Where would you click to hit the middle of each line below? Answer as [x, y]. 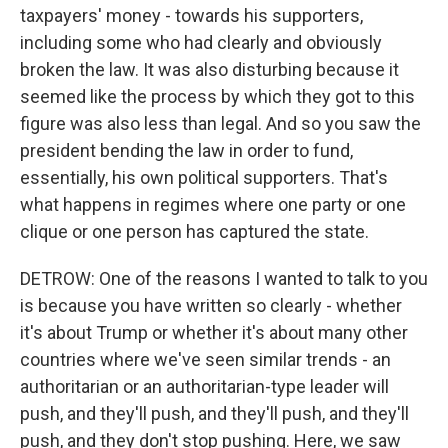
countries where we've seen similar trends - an [205, 359]
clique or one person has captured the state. [194, 231]
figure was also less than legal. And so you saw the [220, 123]
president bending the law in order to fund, [186, 150]
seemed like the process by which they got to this [217, 96]
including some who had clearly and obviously [201, 42]
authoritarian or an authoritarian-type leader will [204, 386]
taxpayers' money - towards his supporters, [191, 15]
